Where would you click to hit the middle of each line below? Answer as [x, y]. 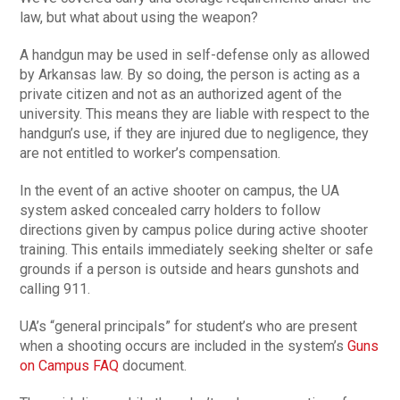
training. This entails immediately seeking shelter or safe [197, 250]
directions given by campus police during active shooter [194, 230]
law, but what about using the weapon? [139, 18]
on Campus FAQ [70, 366]
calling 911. [55, 289]
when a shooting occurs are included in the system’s [184, 346]
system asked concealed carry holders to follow [171, 211]
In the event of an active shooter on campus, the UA [180, 191]
